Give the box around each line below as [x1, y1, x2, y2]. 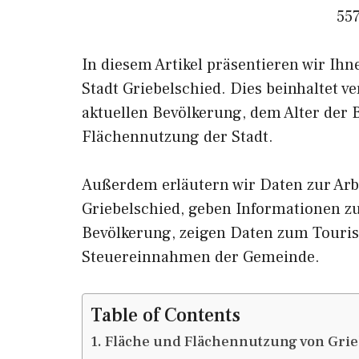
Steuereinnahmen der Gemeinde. [82, 247, 320, 268]
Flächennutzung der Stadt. [82, 127, 273, 147]
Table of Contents [91, 303, 240, 328]
